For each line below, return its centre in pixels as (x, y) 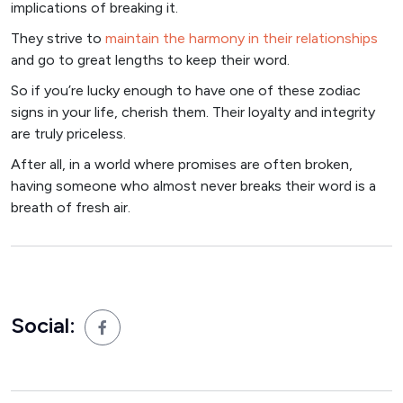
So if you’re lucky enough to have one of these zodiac (186, 90)
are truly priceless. (68, 133)
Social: (43, 325)
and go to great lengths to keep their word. (150, 59)
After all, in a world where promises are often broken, (182, 164)
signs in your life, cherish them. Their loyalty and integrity (193, 112)
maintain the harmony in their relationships (242, 38)
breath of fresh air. (71, 207)
